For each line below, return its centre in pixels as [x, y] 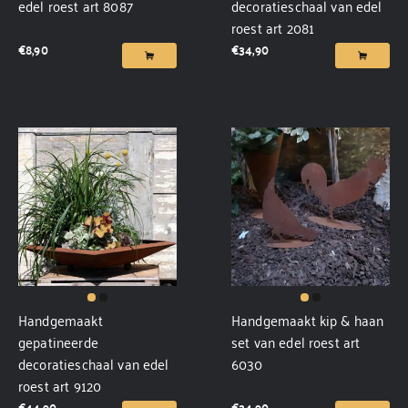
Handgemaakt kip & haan [308, 320]
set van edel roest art [296, 342]
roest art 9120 [60, 385]
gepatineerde [58, 342]
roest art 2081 [273, 27]
